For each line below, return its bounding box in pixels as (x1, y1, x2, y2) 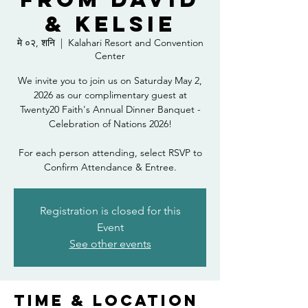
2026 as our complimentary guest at (33, 89, 187, 101)
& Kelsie (44, 10, 176, 38)
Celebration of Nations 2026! (48, 118, 172, 130)
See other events (69, 237, 151, 250)
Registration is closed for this (39, 204, 181, 217)
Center (95, 49, 125, 62)
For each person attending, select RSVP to (18, 146, 202, 159)
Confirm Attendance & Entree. (43, 161, 177, 173)
